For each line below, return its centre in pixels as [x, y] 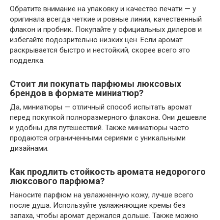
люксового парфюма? [57, 181]
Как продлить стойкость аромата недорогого [108, 172]
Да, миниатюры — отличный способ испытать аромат [101, 107]
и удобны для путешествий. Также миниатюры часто [99, 128]
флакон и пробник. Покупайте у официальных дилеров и [106, 29]
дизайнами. [29, 148]
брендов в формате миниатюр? [77, 93]
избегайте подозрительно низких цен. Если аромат [96, 40]
